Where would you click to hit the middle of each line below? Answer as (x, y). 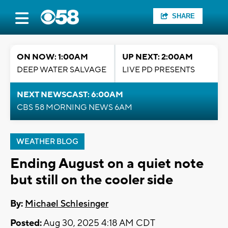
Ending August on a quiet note (107, 164)
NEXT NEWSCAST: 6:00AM (70, 95)
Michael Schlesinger (67, 204)
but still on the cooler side (92, 180)
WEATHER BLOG (47, 142)
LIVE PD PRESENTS (159, 70)
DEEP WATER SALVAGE (62, 70)
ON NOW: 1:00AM (52, 57)
